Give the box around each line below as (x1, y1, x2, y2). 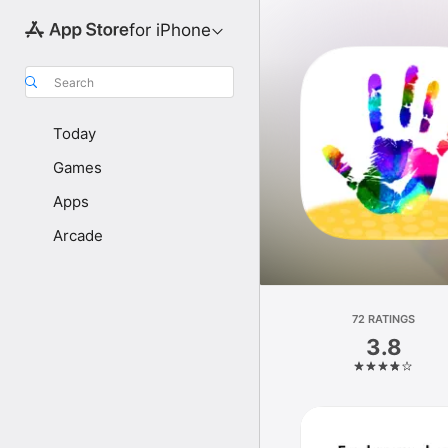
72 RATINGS (352, 312, 416, 326)
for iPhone (128, 20, 211, 40)
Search (54, 74, 94, 90)
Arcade (53, 226, 103, 245)
